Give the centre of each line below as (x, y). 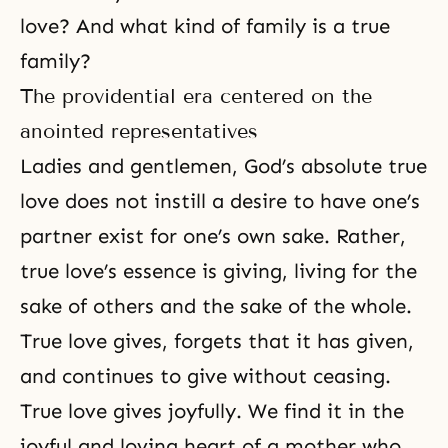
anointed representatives (139, 131)
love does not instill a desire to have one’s (220, 201)
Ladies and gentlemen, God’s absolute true (223, 166)
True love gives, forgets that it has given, (217, 341)
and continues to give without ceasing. (205, 376)
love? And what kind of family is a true (205, 26)
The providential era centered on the (196, 96)
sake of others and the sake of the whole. (216, 306)
